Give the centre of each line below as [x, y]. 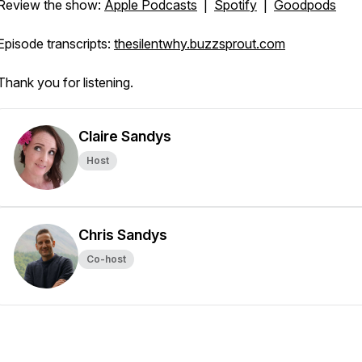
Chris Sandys [123, 235]
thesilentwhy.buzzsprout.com [200, 44]
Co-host [106, 259]
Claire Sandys [125, 136]
